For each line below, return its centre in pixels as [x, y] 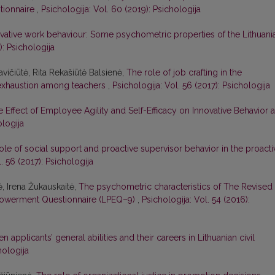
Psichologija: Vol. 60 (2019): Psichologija [121, 10]
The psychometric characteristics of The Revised [176, 187]
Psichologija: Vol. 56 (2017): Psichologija [191, 86]
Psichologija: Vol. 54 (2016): [196, 200]
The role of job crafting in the [184, 73]
